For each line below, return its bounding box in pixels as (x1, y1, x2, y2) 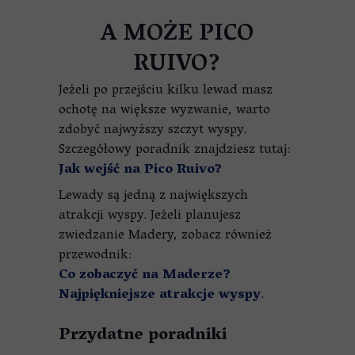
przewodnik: (59, 243, 136, 269)
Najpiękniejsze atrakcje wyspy (59, 283, 261, 308)
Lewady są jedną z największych (59, 184, 248, 209)
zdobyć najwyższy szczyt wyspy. (59, 118, 246, 143)
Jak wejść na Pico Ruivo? (59, 158, 222, 183)
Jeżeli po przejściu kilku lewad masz (59, 78, 273, 104)
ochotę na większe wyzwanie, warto (59, 98, 270, 124)
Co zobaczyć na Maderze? (59, 263, 231, 288)
